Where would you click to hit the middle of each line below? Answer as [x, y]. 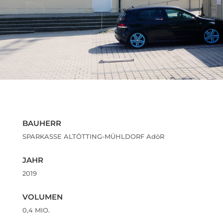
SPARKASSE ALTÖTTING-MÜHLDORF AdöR [93, 136]
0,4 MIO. [36, 210]
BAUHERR [42, 123]
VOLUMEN [42, 197]
